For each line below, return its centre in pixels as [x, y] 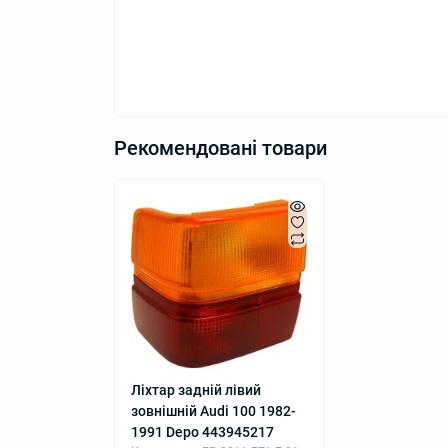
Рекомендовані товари [220, 148]
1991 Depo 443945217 [202, 432]
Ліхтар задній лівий [196, 390]
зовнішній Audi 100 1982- [213, 411]
